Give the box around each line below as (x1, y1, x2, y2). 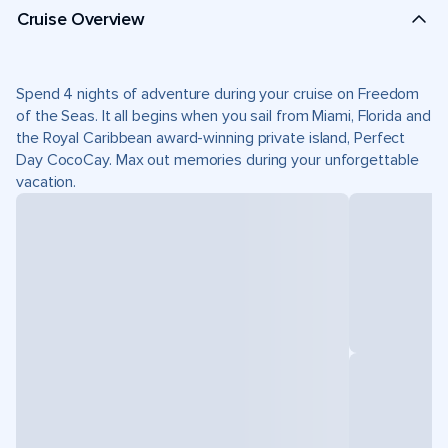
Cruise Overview (17, 7, 145, 30)
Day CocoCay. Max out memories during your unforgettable (16, 150, 419, 170)
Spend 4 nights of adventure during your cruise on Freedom (16, 84, 420, 104)
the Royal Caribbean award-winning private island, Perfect (16, 128, 406, 148)
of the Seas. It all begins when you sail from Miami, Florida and (16, 106, 431, 126)
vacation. (16, 172, 77, 192)
